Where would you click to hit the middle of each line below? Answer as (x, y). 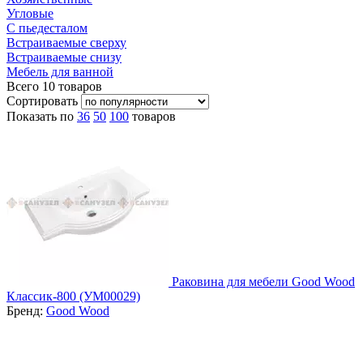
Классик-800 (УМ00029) (73, 296)
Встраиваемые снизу (64, 57)
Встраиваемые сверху (66, 42)
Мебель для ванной (60, 71)
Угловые (30, 13)
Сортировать (44, 100)
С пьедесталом (47, 28)
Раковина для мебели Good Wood (263, 281)
